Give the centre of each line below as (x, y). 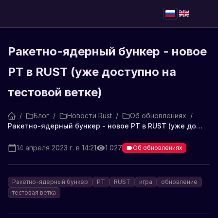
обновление (179, 182)
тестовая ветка (34, 192)
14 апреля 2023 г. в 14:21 (56, 148)
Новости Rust (90, 116)
